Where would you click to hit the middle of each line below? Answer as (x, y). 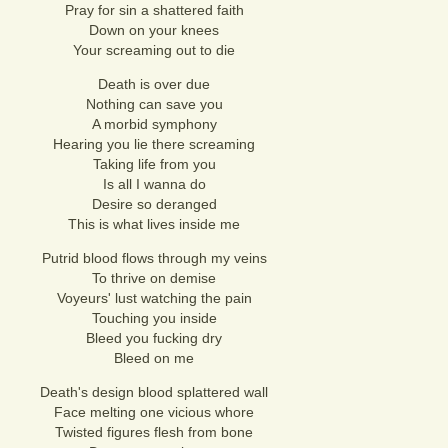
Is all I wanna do (154, 184)
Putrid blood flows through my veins (154, 258)
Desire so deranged (154, 204)
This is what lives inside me (154, 224)
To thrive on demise (154, 278)
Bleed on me (154, 358)
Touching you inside (154, 318)
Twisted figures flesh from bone (154, 432)
